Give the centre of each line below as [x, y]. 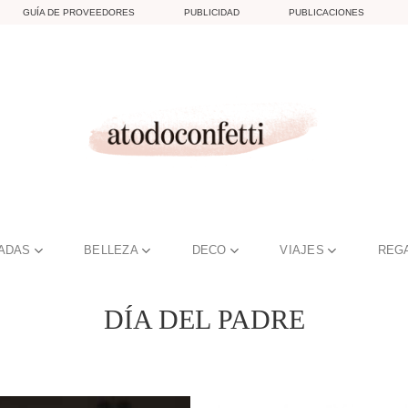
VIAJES [302, 250]
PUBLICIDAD [212, 12]
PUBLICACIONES [326, 12]
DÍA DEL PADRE [204, 319]
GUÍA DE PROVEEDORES [79, 12]
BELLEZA [112, 250]
